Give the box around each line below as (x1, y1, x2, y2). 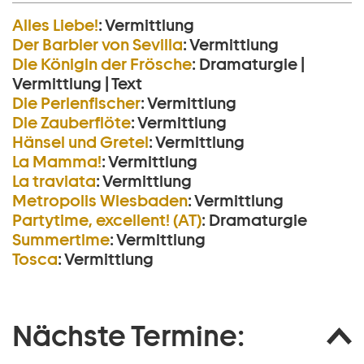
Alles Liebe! (12, 15, 98, 36)
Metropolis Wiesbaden (12, 191, 188, 211)
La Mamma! (12, 152, 102, 172)
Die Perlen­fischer (12, 93, 141, 114)
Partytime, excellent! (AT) (12, 210, 201, 231)
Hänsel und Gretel (12, 132, 149, 153)
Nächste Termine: (12, 318, 245, 353)
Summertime (12, 230, 110, 250)
